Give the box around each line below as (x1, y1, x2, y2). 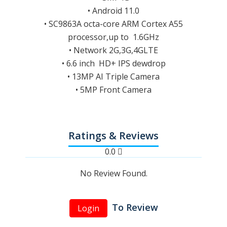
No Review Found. (80, 168, 147, 179)
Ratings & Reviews (68, 129, 159, 143)
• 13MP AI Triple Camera (67, 71, 160, 83)
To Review (109, 201, 158, 214)
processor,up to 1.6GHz (68, 31, 159, 43)
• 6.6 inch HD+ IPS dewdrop (61, 58, 166, 69)
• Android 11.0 (88, 5, 139, 17)
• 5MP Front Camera (75, 84, 152, 96)
